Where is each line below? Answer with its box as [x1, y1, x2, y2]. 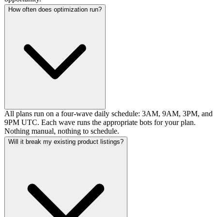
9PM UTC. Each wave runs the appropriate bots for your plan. [4, 118, 196, 126]
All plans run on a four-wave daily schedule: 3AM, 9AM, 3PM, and [4, 109, 213, 118]
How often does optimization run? [8, 5, 102, 13]
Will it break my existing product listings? [8, 138, 124, 145]
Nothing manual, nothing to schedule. [4, 126, 119, 135]
